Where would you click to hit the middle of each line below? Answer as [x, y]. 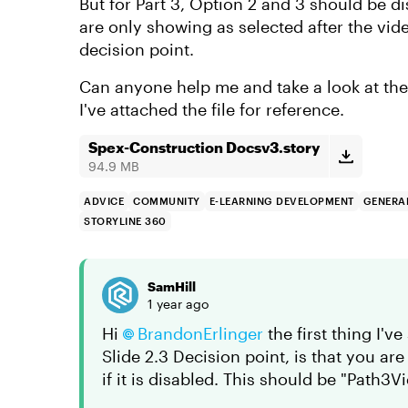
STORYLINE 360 [125, 221]
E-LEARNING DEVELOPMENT [281, 201]
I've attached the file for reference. [212, 109]
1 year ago [178, 304]
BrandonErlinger [200, 333]
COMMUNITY [167, 201]
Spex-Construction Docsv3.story [204, 147]
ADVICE [104, 201]
